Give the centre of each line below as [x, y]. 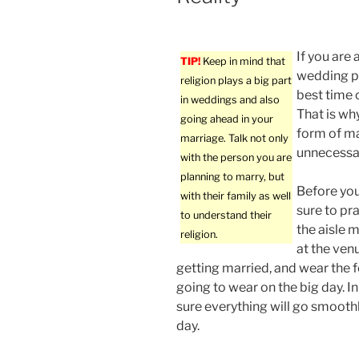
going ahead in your [227, 119]
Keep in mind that [243, 62]
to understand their [226, 216]
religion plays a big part [236, 81]
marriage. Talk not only [234, 139]
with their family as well [236, 196]
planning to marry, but [232, 177]
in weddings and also [230, 100]
